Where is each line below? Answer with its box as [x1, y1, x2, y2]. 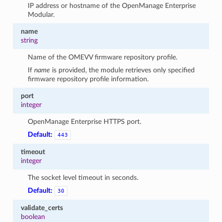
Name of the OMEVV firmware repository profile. [28, 53, 178, 61]
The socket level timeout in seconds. [28, 173, 139, 181]
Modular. [28, 10, 55, 18]
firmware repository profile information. [28, 75, 149, 83]
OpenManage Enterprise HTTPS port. [28, 117, 142, 125]
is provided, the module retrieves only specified [50, 66, 195, 74]
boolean [20, 213, 45, 221]
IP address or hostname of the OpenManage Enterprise [28, 1, 196, 9]
